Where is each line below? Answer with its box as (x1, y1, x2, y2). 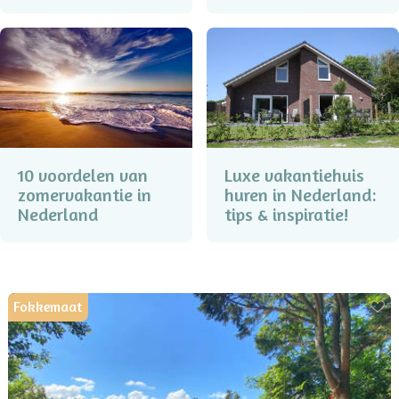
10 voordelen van (18, 164, 148, 187)
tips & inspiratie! (224, 203, 348, 226)
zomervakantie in (18, 183, 151, 207)
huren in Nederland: (224, 183, 376, 207)
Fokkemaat (13, 298, 83, 316)
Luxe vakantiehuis (224, 164, 364, 187)
